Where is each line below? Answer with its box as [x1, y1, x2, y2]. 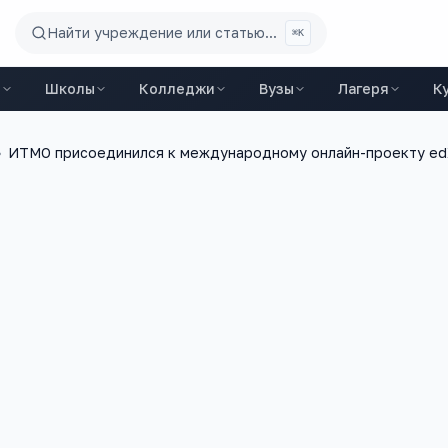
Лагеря [337, 80, 389, 97]
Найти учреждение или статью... [46, 24, 277, 41]
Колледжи [138, 80, 215, 97]
